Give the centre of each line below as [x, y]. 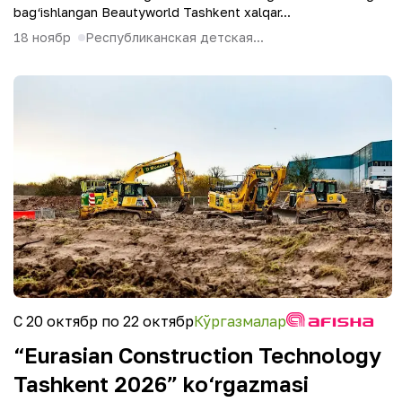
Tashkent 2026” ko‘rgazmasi [161, 384]
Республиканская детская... [175, 37]
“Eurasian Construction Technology [197, 355]
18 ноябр [42, 37]
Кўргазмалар [240, 321]
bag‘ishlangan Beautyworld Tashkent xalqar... [152, 12]
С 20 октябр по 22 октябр [104, 321]
